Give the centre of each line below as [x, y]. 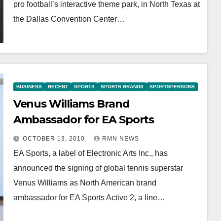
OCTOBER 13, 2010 [55, 138]
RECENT [58, 86]
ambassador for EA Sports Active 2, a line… [89, 197]
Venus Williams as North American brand [85, 183]
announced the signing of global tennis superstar [98, 168]
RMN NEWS [120, 138]
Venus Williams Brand [71, 104]
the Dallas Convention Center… [69, 19]
